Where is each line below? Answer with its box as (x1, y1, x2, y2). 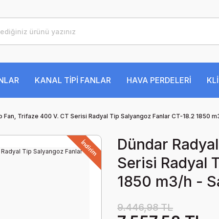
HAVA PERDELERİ (127, 75, 191, 85)
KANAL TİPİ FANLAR (35, 75, 111, 85)
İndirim (79, 138, 99, 158)
